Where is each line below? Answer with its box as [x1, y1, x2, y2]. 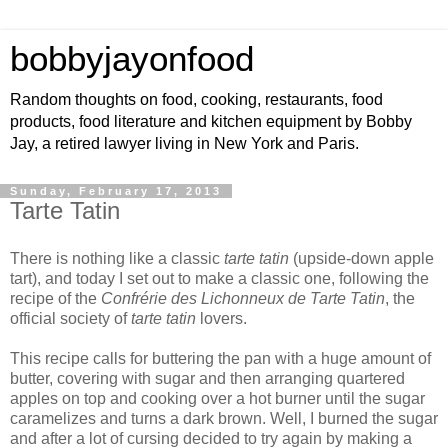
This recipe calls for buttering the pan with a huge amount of [10, 349, 431, 367]
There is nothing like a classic [10, 249, 224, 267]
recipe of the [10, 289, 101, 307]
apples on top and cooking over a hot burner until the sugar [10, 389, 425, 407]
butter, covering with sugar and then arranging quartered [10, 369, 405, 387]
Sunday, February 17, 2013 [10, 185, 222, 197]
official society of [10, 309, 131, 327]
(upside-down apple [289, 249, 434, 267]
